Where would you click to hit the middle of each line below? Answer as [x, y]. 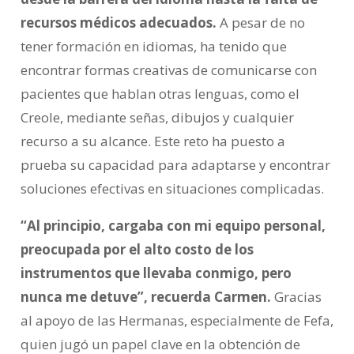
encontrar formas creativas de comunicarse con [168, 70]
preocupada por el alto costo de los [137, 250]
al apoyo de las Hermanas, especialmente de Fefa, [177, 321]
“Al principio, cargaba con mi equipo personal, [173, 226]
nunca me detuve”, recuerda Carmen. [145, 297]
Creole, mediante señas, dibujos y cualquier [157, 118]
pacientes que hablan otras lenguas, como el [160, 94]
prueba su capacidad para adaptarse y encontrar [175, 165]
